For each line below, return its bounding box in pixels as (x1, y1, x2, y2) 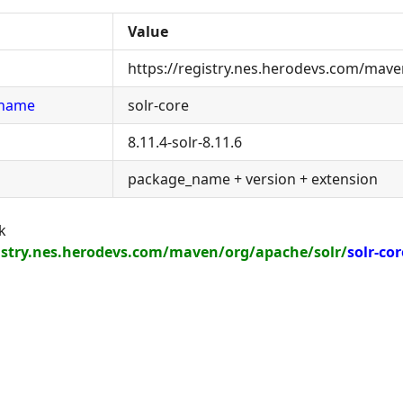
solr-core (128, 95, 189, 115)
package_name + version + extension (128, 169, 378, 189)
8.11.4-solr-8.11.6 (128, 132, 242, 152)
